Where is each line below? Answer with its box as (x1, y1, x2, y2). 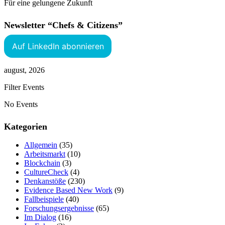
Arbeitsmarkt (24, 150, 65, 159)
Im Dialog (24, 213, 56, 222)
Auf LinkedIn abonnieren (12, 41, 104, 52)
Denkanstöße (24, 177, 66, 186)
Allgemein (24, 141, 57, 150)
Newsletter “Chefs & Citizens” (4, 20, 123, 31)
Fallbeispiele (24, 195, 64, 204)
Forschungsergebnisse (24, 204, 94, 213)
